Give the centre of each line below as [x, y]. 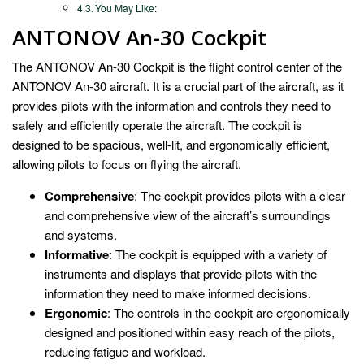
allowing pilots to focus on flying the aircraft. [127, 163]
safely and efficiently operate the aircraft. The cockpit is [157, 124]
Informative [77, 254]
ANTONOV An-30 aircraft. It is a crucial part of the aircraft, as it [178, 85]
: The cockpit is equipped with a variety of [218, 253]
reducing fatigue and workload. [125, 351]
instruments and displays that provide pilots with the [181, 273]
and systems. [81, 234]
